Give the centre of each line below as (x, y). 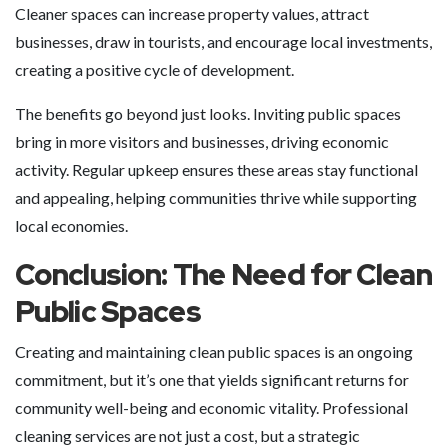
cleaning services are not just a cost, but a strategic (187, 435)
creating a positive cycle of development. (154, 69)
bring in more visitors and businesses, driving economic (202, 141)
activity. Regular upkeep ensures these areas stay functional (216, 169)
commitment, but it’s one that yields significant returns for (212, 379)
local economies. (71, 225)
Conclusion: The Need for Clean (223, 274)
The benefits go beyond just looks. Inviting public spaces (208, 113)
